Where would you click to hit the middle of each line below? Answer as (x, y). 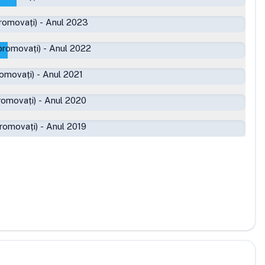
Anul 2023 (67, 22)
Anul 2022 (70, 48)
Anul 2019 (66, 126)
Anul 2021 (63, 74)
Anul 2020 (65, 100)
